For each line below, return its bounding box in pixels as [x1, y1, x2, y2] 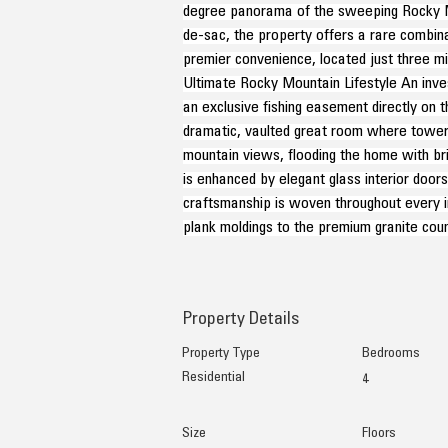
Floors [362, 427, 396, 441]
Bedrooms [362, 347, 420, 361]
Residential [182, 371, 245, 385]
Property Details [182, 311, 299, 329]
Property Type [182, 347, 260, 361]
